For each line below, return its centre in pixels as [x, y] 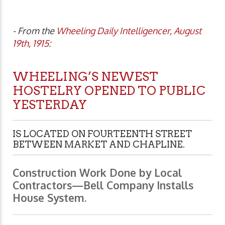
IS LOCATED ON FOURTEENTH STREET [102, 134]
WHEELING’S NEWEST [85, 77]
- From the [34, 31]
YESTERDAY [50, 105]
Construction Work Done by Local [97, 173]
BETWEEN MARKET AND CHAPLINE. [99, 145]
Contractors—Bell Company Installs [103, 185]
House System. [49, 198]
